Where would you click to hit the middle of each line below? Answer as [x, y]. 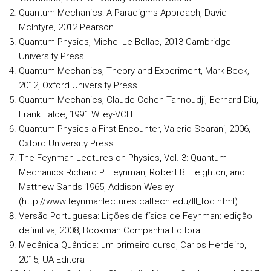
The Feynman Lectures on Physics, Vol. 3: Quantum [123, 158]
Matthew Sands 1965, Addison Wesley [96, 187]
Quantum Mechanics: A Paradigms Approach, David [123, 13]
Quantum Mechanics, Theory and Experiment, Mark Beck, [134, 71]
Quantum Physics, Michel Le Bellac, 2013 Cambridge [125, 42]
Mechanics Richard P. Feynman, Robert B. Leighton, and [132, 172]
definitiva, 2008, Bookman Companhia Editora [109, 230]
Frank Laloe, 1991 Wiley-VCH [76, 114]
